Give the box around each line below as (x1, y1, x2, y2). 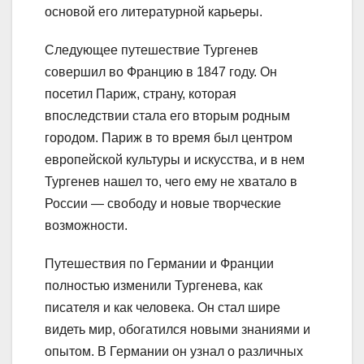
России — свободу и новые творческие (45, 197, 281, 211)
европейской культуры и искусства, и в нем (45, 153, 305, 167)
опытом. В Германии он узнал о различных (45, 344, 303, 359)
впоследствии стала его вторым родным (45, 109, 290, 123)
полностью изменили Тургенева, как (45, 279, 262, 293)
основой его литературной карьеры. (45, 5, 262, 19)
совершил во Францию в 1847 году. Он (45, 65, 277, 80)
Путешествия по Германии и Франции (45, 257, 274, 271)
